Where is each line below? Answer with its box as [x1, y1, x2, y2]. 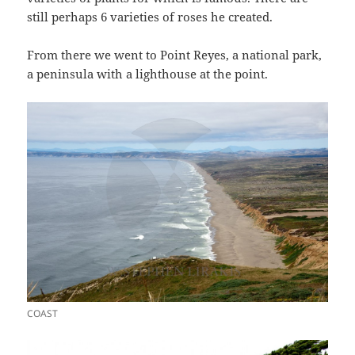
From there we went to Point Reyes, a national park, [27, 46, 323, 63]
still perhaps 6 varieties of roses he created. [27, 8, 273, 25]
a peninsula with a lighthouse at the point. [27, 65, 269, 82]
